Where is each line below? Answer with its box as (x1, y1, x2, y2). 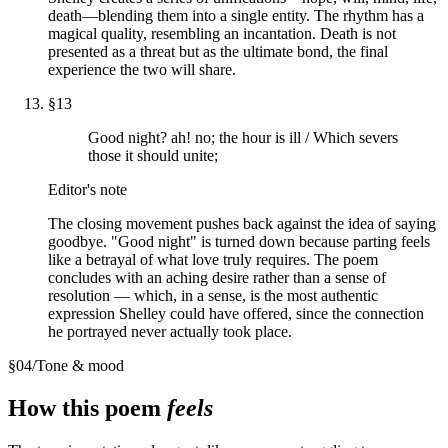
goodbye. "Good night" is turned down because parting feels (48, 232, 430, 250)
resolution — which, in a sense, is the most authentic (48, 286, 378, 304)
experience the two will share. (48, 60, 236, 78)
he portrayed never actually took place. (48, 322, 292, 340)
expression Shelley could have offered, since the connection (48, 304, 424, 322)
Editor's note (48, 180, 127, 198)
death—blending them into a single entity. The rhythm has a (48, 6, 424, 24)
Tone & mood (36, 356, 124, 374)
